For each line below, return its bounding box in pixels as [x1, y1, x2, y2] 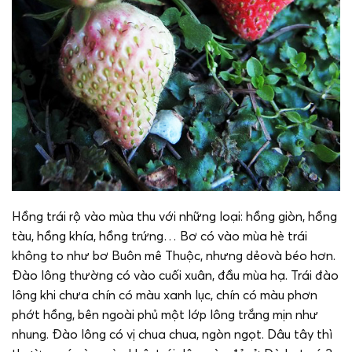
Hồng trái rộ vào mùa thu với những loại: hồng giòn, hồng [12, 208, 337, 225]
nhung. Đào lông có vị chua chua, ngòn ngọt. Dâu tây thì [12, 326, 332, 343]
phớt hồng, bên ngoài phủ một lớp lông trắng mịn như [12, 306, 318, 323]
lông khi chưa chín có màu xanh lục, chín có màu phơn [12, 287, 317, 303]
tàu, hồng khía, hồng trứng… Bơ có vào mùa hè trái [12, 228, 307, 244]
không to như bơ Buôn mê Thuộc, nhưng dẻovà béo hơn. [12, 247, 335, 264]
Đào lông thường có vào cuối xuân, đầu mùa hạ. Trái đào [12, 267, 339, 284]
